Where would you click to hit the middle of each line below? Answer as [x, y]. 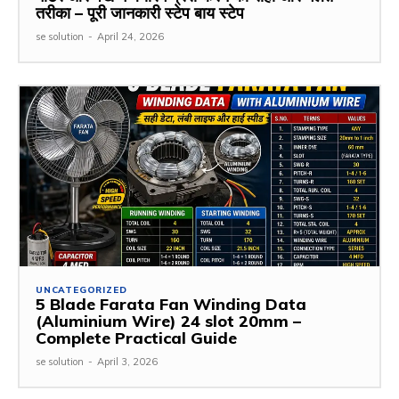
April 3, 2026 [127, 361]
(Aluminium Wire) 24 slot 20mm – [168, 321]
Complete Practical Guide [136, 338]
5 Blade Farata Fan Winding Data [171, 304]
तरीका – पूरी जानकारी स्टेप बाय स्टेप [140, 12]
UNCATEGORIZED [81, 289]
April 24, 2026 [130, 36]
